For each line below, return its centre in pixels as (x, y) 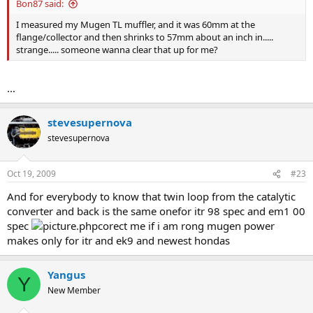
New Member (74, 290)
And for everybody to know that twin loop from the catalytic (151, 196)
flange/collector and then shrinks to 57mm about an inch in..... (145, 37)
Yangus (66, 275)
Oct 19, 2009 (31, 174)
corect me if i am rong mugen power (186, 226)
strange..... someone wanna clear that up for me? (117, 50)
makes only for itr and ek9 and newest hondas (118, 240)
